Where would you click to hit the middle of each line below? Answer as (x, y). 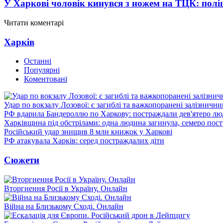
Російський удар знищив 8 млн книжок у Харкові (88, 132)
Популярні (42, 70)
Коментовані (46, 79)
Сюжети (22, 160)
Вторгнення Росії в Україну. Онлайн (66, 188)
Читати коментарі (34, 22)
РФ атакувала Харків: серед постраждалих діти (84, 141)
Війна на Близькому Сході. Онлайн (64, 206)
